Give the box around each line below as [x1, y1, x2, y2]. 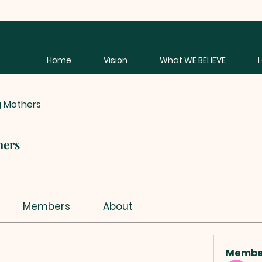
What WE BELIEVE [159, 54, 226, 66]
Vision [103, 54, 127, 66]
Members [22, 199, 70, 213]
